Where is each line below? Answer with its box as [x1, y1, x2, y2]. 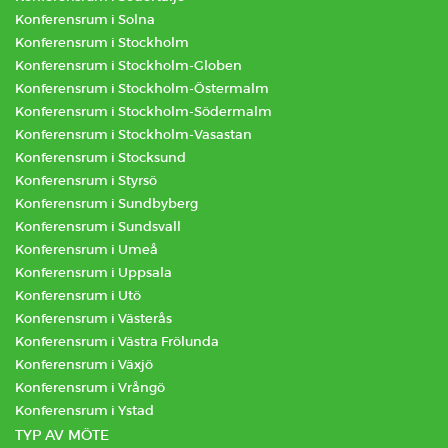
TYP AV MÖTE [15, 426, 109, 444]
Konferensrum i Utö [15, 287, 141, 304]
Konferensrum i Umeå [15, 241, 158, 258]
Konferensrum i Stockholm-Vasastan [15, 126, 252, 143]
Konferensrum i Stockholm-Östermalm [15, 80, 269, 97]
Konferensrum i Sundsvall [15, 218, 181, 235]
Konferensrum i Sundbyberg [15, 195, 198, 212]
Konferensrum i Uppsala [15, 264, 172, 281]
